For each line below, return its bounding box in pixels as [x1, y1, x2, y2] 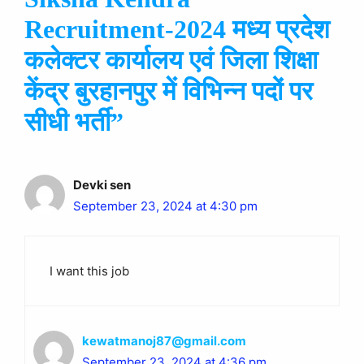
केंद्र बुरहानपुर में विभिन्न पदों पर [24, 76, 313, 106]
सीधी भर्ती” [24, 107, 123, 136]
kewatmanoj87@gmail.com [82, 332, 246, 349]
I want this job [50, 262, 129, 279]
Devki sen [73, 177, 131, 193]
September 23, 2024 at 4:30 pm [73, 198, 258, 214]
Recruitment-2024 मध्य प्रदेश [24, 15, 330, 44]
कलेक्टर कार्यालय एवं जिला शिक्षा [24, 45, 318, 75]
